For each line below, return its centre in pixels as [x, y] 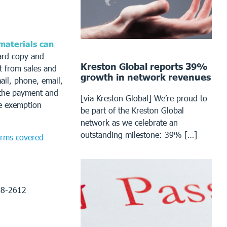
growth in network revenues [146, 77]
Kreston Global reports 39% [144, 66]
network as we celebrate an [129, 122]
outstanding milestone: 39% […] [139, 134]
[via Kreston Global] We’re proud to [144, 98]
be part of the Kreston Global [133, 110]
